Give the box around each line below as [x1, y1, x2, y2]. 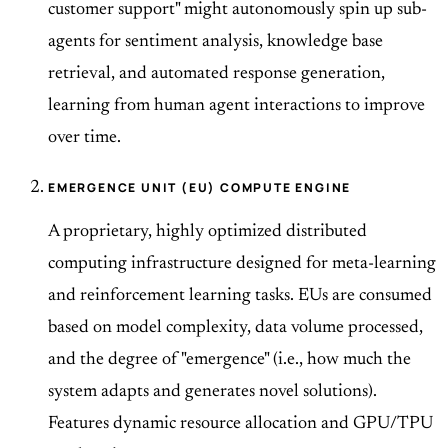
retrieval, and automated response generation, [48, 65, 385, 84]
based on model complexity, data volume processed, [48, 319, 423, 338]
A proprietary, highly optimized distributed [48, 223, 367, 242]
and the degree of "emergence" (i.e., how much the [48, 351, 411, 370]
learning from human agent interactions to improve [48, 97, 425, 116]
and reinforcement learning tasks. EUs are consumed [48, 287, 432, 306]
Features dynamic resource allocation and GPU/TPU [48, 415, 433, 434]
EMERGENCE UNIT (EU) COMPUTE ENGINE [48, 179, 352, 197]
